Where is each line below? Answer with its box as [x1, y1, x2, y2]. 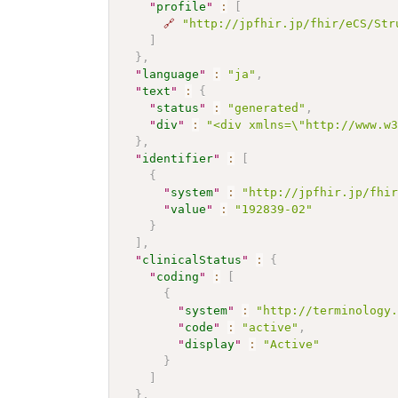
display [185, 337, 235, 351]
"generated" [227, 100, 306, 115]
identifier [142, 151, 214, 165]
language [142, 67, 200, 81]
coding [156, 269, 200, 283]
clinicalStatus [142, 252, 243, 267]
